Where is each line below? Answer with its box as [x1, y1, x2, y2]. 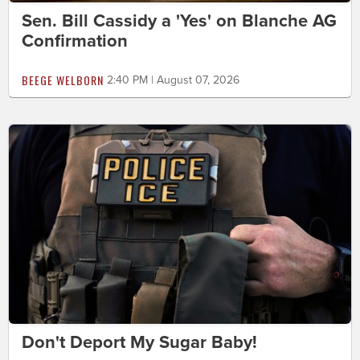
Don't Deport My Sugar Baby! [22, 331, 257, 353]
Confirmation [22, 31, 128, 52]
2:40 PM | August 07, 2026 [107, 73, 239, 88]
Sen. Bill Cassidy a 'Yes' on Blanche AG [22, 10, 337, 32]
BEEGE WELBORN [22, 72, 104, 89]
